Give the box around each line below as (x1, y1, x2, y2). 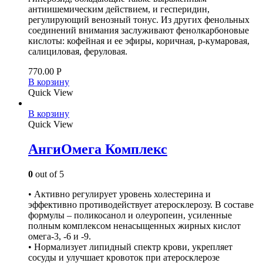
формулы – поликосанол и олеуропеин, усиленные (28, 210, 232, 220)
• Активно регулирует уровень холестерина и (28, 188, 211, 199)
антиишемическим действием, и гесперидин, (28, 4, 210, 14)
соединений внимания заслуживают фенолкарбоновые (28, 25, 249, 35)
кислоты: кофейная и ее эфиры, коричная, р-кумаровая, (28, 35, 249, 46)
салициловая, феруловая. (28, 46, 127, 56)
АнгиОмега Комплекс (28, 141, 167, 157)
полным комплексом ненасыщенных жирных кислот (28, 220, 241, 231)
